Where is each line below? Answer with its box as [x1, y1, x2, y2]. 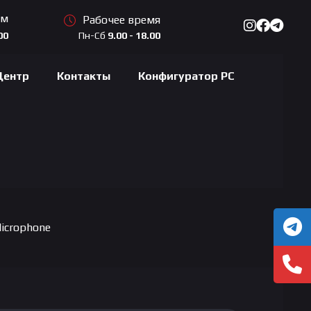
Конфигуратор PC [138, 69, 235, 83]
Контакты [57, 69, 111, 83]
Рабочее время [82, 12, 160, 26]
